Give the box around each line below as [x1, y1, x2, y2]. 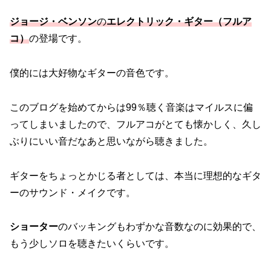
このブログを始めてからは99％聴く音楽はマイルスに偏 [10, 102, 253, 113]
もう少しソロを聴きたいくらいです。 [10, 238, 174, 249]
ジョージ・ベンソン [10, 16, 97, 27]
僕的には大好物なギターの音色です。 [10, 67, 174, 78]
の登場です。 [29, 33, 87, 44]
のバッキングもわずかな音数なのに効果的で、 [58, 221, 261, 232]
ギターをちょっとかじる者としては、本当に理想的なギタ [10, 170, 261, 181]
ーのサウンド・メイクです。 [10, 187, 135, 198]
